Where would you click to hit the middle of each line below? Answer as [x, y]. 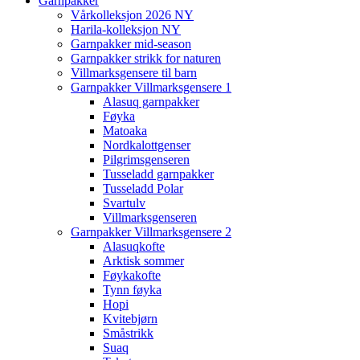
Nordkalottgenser [147, 145]
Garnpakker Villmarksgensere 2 [151, 232]
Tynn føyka [132, 290]
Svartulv [124, 203]
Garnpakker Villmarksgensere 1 [151, 87]
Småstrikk [128, 333]
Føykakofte [132, 275]
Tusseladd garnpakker [158, 174]
